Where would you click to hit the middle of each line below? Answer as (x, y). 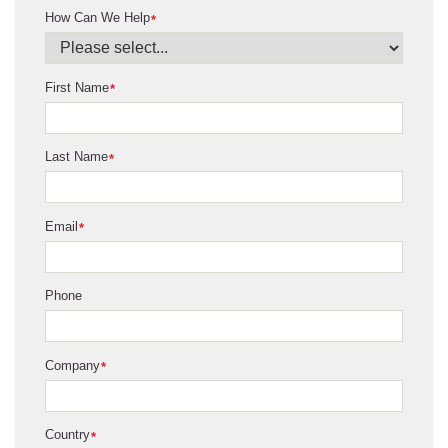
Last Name (76, 157)
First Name (77, 87)
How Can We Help (97, 18)
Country (67, 435)
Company (72, 365)
